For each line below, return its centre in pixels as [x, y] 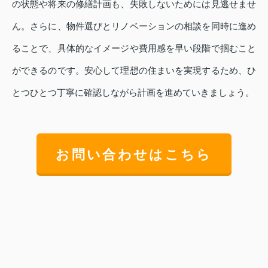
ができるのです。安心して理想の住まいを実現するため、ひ [134, 70]
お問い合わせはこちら [134, 155]
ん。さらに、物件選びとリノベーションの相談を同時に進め [134, 26]
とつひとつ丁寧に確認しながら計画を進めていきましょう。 [133, 92]
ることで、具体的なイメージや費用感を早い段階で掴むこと [134, 48]
